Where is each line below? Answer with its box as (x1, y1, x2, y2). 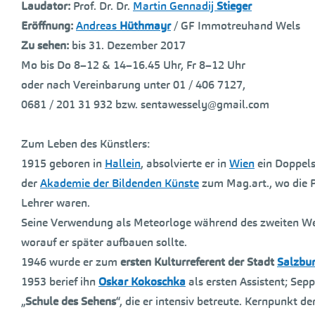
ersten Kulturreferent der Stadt (120, 255, 277, 269)
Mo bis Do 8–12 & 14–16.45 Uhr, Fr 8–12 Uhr (21, 58, 245, 72)
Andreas (76, 18, 120, 33)
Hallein (105, 156, 141, 171)
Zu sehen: (21, 38, 69, 53)
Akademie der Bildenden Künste (40, 176, 199, 191)
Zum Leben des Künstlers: (21, 136, 150, 151)
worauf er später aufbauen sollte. (21, 235, 187, 250)
